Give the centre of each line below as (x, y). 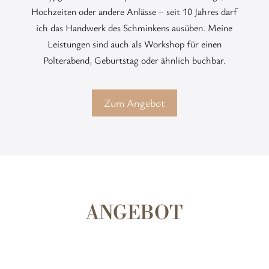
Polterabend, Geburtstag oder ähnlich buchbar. (134, 60)
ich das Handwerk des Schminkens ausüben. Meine (134, 27)
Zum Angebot (134, 103)
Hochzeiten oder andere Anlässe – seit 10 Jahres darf (134, 11)
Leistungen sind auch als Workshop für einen (134, 44)
